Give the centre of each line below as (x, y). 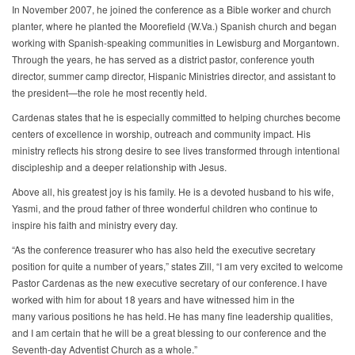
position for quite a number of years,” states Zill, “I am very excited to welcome (177, 266)
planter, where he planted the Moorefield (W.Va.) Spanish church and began (174, 26)
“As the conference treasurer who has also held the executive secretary (164, 250)
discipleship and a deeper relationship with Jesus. (122, 167)
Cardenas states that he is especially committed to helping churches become (176, 117)
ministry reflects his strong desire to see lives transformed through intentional (176, 151)
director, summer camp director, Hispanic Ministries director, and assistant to (174, 76)
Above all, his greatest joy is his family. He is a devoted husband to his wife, (173, 192)
